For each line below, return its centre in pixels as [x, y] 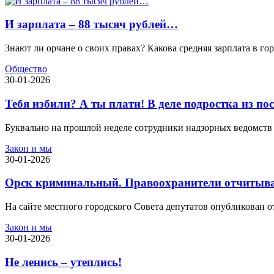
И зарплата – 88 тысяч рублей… [91, 24]
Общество [26, 69]
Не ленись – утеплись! [63, 262]
